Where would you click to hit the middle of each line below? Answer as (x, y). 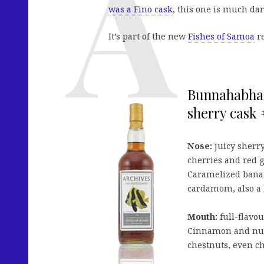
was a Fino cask (141, 9)
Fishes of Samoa (221, 37)
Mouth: (202, 217)
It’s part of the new (148, 37)
